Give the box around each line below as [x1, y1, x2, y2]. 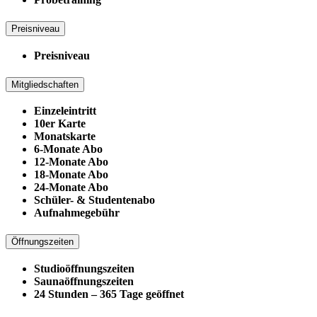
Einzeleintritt [34, 105, 96, 117]
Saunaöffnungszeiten [34, 275, 134, 287]
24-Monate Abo [34, 181, 108, 194]
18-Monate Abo [34, 168, 108, 181]
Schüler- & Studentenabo [34, 194, 155, 207]
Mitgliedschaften [11, 79, 79, 90]
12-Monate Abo [34, 156, 108, 168]
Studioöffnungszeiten [34, 262, 134, 275]
